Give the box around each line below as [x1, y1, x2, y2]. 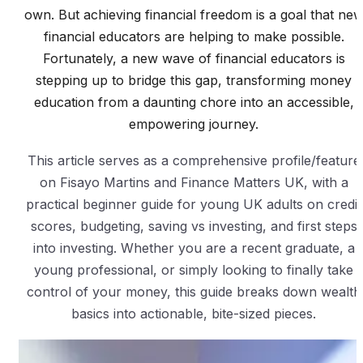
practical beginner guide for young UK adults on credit [26, 196, 361, 213]
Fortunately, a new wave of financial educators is [42, 50, 345, 67]
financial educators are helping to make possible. [43, 28, 344, 45]
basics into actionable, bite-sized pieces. [71, 305, 316, 322]
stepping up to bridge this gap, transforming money [36, 72, 352, 89]
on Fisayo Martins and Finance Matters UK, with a [39, 174, 348, 191]
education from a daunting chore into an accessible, [33, 94, 354, 111]
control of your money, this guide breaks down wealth [26, 284, 361, 301]
